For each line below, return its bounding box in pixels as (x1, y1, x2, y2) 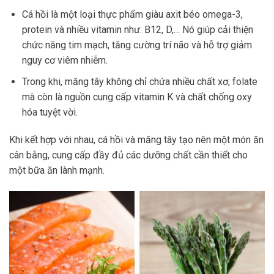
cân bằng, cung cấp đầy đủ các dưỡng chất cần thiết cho (9, 149, 248, 161)
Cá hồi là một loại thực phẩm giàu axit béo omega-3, (21, 8, 243, 20)
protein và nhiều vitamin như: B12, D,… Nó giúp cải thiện (21, 23, 253, 35)
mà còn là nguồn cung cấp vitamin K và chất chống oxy (21, 91, 252, 103)
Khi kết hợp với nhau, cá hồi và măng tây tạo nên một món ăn (9, 134, 264, 146)
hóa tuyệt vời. (21, 106, 78, 118)
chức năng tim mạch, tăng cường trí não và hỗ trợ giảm (21, 39, 252, 51)
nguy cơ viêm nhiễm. (21, 54, 108, 66)
